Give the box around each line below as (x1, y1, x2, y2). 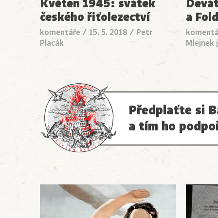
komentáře (40, 27, 80, 38)
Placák (40, 37, 64, 49)
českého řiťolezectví (40, 8, 150, 25)
